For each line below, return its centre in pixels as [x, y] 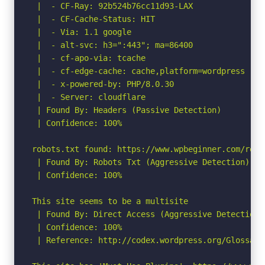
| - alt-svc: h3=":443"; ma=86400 [112, 45]
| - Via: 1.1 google [82, 32]
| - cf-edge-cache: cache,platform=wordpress [138, 71]
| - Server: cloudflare [89, 97]
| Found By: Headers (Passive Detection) [127, 110]
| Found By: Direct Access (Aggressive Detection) [148, 214]
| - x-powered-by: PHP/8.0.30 [103, 84]
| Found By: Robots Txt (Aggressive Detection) [141, 162]
